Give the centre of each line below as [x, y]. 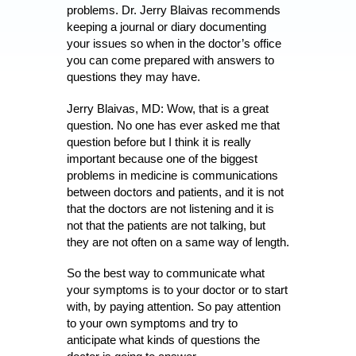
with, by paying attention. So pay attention [174, 307]
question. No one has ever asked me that [173, 125]
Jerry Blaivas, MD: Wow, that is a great [168, 108]
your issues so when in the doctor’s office [174, 43]
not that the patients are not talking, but [166, 225]
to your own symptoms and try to [152, 323]
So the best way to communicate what [166, 273]
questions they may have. [133, 76]
